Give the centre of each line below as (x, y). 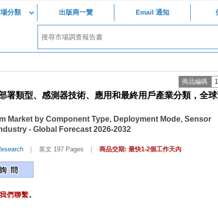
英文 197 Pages (61, 149)
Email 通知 (152, 12)
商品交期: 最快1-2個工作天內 (140, 149)
